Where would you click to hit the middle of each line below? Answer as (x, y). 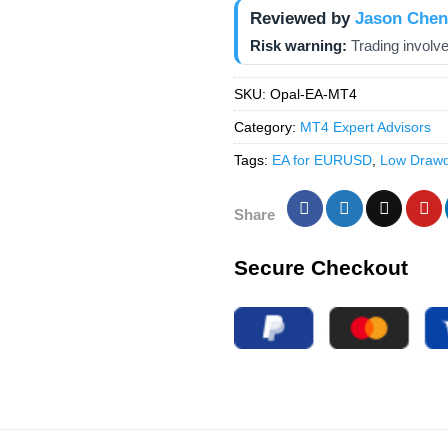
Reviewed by (299, 19)
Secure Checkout (320, 268)
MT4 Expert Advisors (365, 127)
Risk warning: (298, 46)
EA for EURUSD (321, 160)
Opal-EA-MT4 (313, 94)
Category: (266, 127)
